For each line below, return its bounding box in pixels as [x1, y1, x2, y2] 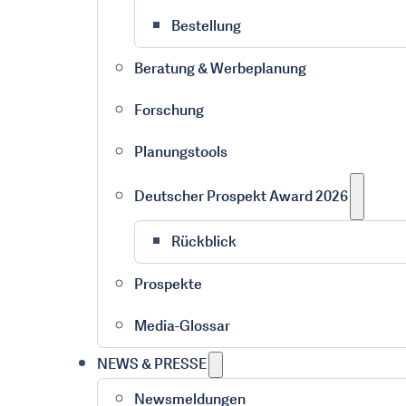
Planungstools [133, 141, 227, 162]
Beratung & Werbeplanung [133, 58, 306, 79]
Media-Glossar [133, 315, 230, 336]
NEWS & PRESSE [96, 353, 207, 374]
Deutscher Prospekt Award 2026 [133, 186, 348, 207]
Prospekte [133, 274, 202, 295]
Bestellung [170, 15, 241, 36]
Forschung [133, 100, 204, 121]
